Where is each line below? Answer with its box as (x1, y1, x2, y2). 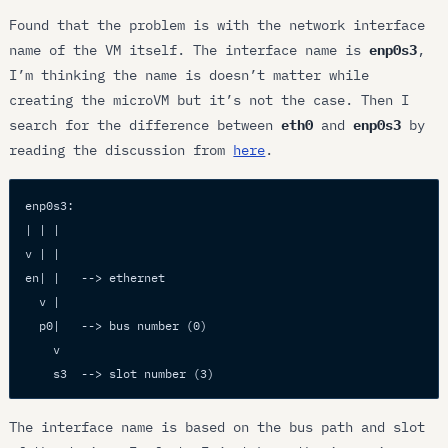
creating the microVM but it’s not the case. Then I (9, 91, 410, 110)
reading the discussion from (9, 141, 234, 160)
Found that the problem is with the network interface (9, 16, 426, 35)
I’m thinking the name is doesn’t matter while (9, 66, 370, 85)
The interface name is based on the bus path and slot (9, 417, 426, 436)
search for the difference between (9, 116, 282, 135)
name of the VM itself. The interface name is (9, 41, 370, 60)
